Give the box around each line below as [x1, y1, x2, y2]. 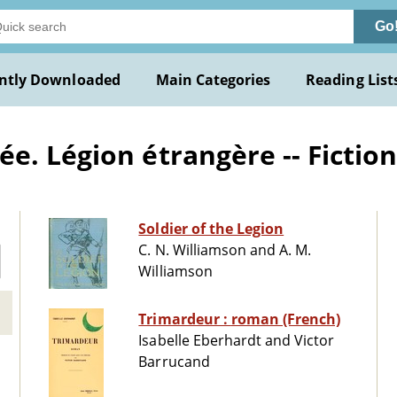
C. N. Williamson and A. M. [138, 240, 312, 261]
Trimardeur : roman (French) [230, 309, 341, 330]
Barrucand [138, 352, 210, 372]
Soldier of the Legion [138, 219, 284, 239]
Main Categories [155, 70, 271, 90]
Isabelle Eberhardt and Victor [138, 331, 335, 351]
